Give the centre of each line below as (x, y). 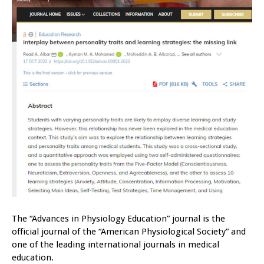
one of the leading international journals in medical (115, 245)
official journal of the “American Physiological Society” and (129, 232)
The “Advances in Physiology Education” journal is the (118, 219)
